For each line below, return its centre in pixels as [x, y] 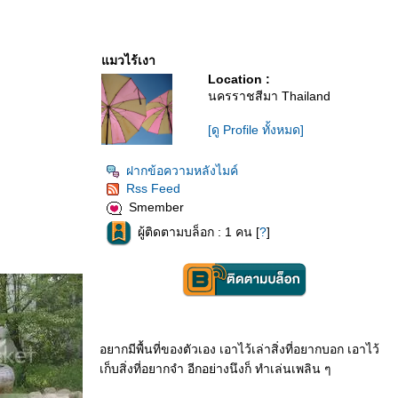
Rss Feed [153, 188]
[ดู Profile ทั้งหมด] [256, 130]
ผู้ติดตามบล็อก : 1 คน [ [199, 232]
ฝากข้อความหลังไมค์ [182, 171]
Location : [239, 79]
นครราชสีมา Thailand [269, 96]
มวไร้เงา [128, 60]
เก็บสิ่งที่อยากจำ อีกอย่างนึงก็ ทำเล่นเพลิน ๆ [215, 369]
